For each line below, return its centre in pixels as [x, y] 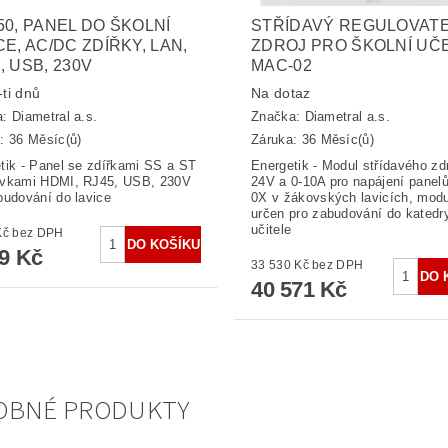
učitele [271, 229]
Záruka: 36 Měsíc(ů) [312, 139]
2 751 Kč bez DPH [38, 233]
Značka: [277, 117]
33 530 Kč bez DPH [338, 265]
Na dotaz [280, 92]
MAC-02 [281, 65]
